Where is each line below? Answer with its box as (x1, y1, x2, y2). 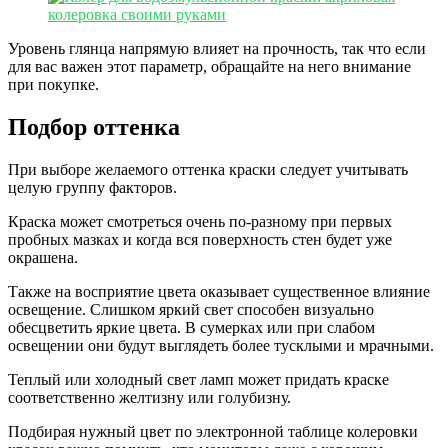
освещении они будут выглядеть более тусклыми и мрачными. (8, 337, 434, 355)
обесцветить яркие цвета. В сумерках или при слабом (8, 319, 375, 337)
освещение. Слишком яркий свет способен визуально (8, 301, 374, 319)
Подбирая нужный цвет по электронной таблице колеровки (8, 423, 418, 441)
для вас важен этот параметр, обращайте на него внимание (8, 58, 411, 76)
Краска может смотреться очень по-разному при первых (8, 213, 392, 231)
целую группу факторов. (8, 179, 177, 197)
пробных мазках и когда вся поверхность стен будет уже (8, 231, 392, 249)
